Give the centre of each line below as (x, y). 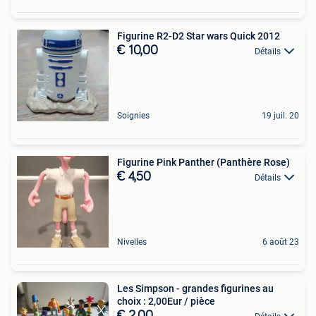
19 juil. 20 (280, 115)
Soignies (133, 115)
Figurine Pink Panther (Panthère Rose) (203, 162)
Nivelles (132, 242)
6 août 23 (281, 242)
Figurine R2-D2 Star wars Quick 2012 (199, 36)
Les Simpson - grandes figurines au (195, 288)
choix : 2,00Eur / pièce (166, 301)
